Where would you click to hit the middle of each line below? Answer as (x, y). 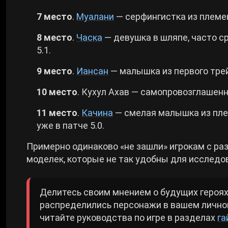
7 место (54, 16)
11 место (57, 112)
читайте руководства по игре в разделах (129, 217)
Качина (97, 112)
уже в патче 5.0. (70, 125)
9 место (54, 71)
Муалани (95, 16)
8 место (54, 37)
